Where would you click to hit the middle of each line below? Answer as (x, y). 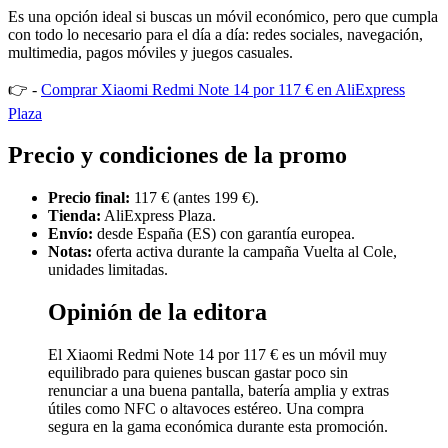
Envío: (70, 234)
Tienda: (74, 216)
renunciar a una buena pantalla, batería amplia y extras (218, 391)
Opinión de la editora (157, 312)
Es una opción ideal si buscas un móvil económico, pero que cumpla (223, 16)
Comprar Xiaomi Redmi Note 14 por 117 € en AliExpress (223, 89)
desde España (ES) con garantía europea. (224, 234)
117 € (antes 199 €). (194, 198)
